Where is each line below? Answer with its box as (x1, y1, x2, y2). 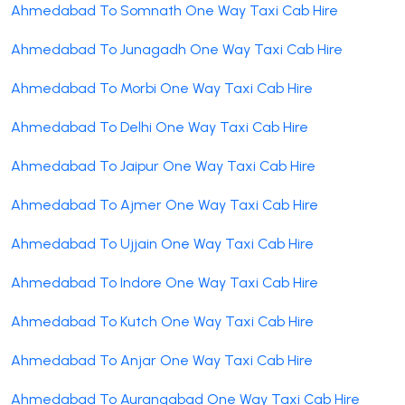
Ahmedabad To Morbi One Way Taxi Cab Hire (11, 79, 313, 97)
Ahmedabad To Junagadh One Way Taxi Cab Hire (11, 40, 343, 58)
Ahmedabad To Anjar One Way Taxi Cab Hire (11, 351, 313, 369)
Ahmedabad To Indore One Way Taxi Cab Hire (11, 273, 318, 291)
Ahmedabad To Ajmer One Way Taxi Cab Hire (11, 195, 318, 213)
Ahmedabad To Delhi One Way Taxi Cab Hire (11, 118, 308, 136)
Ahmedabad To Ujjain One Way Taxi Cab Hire (11, 234, 314, 252)
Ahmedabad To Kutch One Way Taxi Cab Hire (11, 312, 314, 330)
